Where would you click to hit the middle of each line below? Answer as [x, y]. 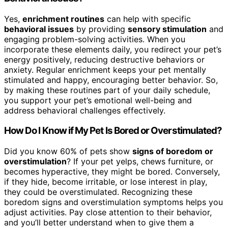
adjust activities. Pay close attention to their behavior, [108, 212]
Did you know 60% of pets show [68, 151]
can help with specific [148, 19]
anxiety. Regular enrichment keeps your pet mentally [105, 69]
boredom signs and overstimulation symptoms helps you [113, 202]
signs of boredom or [173, 151]
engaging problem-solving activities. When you [95, 39]
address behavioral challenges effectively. [85, 110]
